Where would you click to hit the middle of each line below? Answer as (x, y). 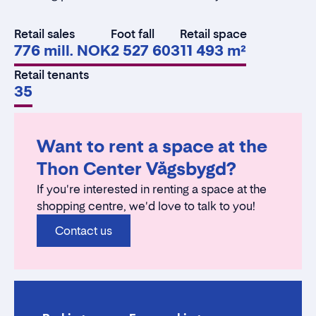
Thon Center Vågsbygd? (136, 169)
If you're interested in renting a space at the (152, 189)
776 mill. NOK (62, 51)
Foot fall (133, 34)
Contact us (84, 231)
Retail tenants (51, 75)
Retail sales (44, 34)
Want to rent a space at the (152, 147)
